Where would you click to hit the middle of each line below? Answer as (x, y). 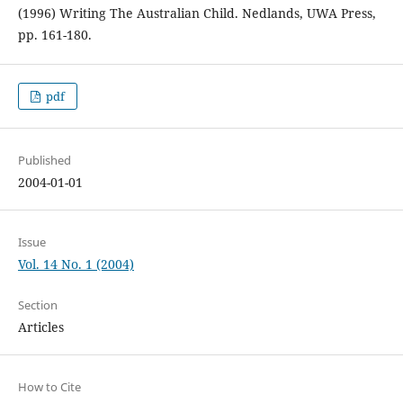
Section (37, 305)
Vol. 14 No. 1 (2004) (76, 264)
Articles (40, 327)
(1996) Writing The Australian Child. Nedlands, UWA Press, (197, 13)
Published (44, 161)
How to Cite (49, 387)
